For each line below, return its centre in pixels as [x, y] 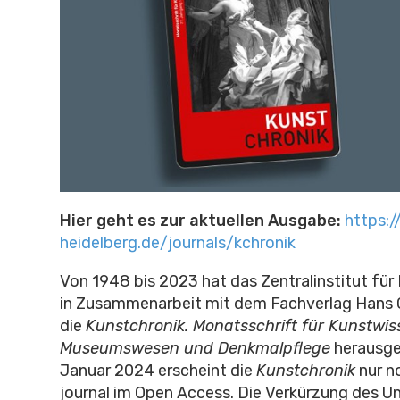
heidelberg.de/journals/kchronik [177, 242]
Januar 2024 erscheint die [158, 370]
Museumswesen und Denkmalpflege [195, 348]
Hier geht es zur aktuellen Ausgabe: [202, 220]
